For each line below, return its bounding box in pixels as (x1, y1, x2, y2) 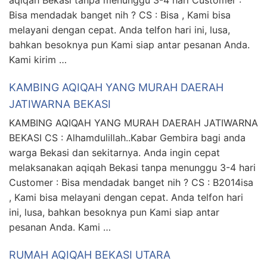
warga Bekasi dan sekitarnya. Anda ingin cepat (9, 147, 220, 159)
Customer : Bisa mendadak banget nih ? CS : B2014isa (9, 176, 253, 189)
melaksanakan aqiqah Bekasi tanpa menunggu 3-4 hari (9, 162, 256, 174)
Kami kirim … (9, 54, 67, 66)
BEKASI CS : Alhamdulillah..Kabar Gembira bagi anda (9, 132, 246, 144)
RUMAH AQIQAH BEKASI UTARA (9, 249, 170, 262)
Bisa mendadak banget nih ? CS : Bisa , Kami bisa (9, 9, 231, 21)
